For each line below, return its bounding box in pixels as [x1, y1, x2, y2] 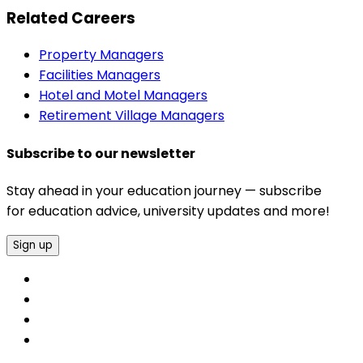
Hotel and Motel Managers [39, 86, 207, 105]
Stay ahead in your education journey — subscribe [6, 181, 322, 201]
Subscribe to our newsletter [6, 143, 195, 163]
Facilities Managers [39, 66, 160, 85]
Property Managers [39, 45, 164, 65]
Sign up [13, 237, 53, 254]
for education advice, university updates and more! [6, 202, 330, 221]
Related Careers [6, 6, 135, 29]
